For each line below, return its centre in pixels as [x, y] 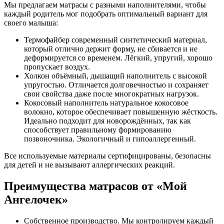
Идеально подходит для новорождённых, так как [107, 121]
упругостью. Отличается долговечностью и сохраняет [116, 85]
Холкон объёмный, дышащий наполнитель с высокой [115, 76]
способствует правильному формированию [98, 130]
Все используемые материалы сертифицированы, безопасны [107, 156]
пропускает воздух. [57, 67]
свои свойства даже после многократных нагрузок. [111, 94]
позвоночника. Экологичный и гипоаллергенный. [110, 139]
